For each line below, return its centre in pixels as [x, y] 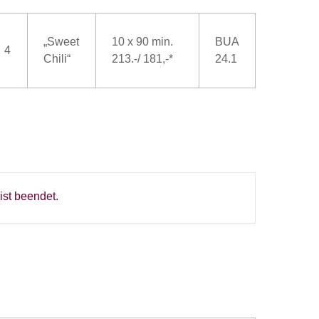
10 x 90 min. [143, 42]
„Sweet [62, 42]
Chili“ [57, 59]
